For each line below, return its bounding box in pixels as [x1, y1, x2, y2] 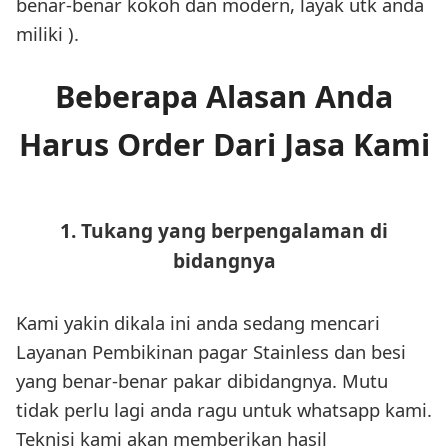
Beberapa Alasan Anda [55, 76, 393, 118]
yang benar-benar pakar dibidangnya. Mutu [16, 368, 388, 394]
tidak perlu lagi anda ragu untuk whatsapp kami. [16, 397, 432, 423]
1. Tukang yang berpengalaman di [60, 217, 388, 245]
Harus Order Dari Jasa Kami [18, 124, 430, 166]
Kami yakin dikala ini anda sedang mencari [16, 310, 380, 336]
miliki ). [16, 21, 79, 47]
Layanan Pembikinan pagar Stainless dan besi [16, 339, 406, 365]
